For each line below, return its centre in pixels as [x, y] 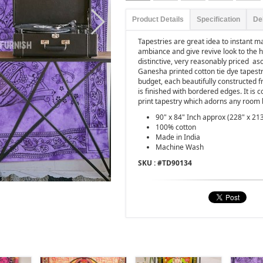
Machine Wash [180, 147]
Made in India [178, 137]
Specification [218, 19]
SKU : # [150, 163]
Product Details [158, 19]
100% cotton [176, 127]
